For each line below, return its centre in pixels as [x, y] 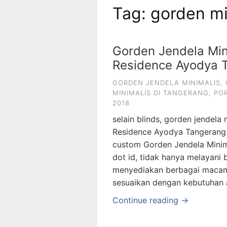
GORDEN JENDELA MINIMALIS [166, 82]
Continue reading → [150, 200]
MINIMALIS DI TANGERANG [161, 92]
